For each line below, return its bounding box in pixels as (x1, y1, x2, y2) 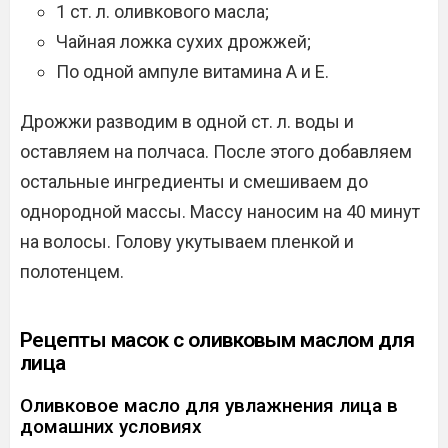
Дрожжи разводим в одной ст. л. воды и (20, 111, 354, 132)
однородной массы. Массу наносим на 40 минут (20, 201, 420, 222)
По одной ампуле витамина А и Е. (56, 61, 329, 82)
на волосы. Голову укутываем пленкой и (20, 231, 354, 252)
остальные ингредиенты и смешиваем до (20, 171, 368, 192)
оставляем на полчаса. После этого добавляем (20, 141, 412, 162)
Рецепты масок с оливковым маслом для (20, 328, 415, 352)
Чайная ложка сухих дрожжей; (56, 31, 311, 52)
